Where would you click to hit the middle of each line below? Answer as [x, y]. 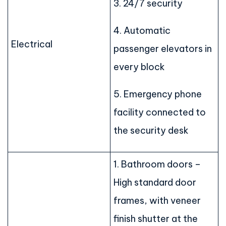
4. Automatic [142, 31]
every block [139, 67]
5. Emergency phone [158, 94]
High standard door [155, 183]
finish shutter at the [156, 219]
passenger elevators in [163, 49]
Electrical [32, 44]
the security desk [151, 131]
